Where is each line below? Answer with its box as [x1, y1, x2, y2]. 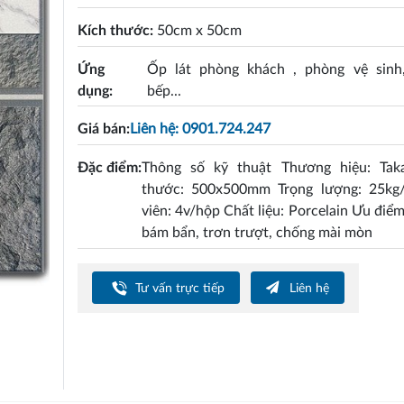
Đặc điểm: [78, 160, 142, 175]
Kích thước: [78, 23, 158, 38]
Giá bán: [78, 122, 131, 137]
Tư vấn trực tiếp [132, 280, 225, 295]
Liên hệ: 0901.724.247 [130, 122, 271, 137]
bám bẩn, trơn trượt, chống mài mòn [142, 225, 373, 240]
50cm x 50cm [157, 23, 243, 38]
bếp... [146, 83, 181, 98]
